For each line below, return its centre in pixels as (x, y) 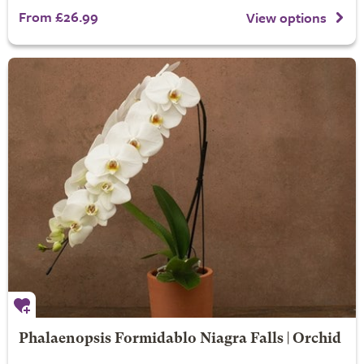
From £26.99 (58, 16)
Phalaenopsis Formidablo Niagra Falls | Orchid (180, 339)
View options (286, 18)
